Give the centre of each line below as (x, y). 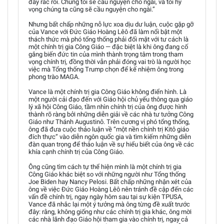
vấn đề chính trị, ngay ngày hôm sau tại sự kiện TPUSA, (106, 196)
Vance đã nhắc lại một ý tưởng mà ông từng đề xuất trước (109, 204)
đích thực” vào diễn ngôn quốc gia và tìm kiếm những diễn (110, 136)
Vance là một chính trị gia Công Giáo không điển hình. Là (107, 91)
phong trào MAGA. (54, 76)
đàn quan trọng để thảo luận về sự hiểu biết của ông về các (111, 144)
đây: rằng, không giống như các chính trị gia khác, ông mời (110, 211)
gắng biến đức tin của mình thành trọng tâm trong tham (106, 54)
